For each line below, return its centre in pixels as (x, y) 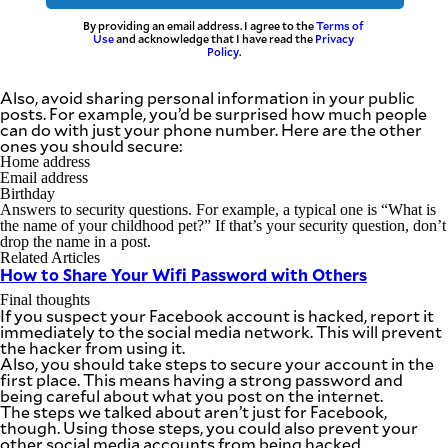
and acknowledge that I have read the (215, 38)
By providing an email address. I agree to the (200, 25)
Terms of (340, 25)
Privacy (335, 38)
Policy (222, 51)
